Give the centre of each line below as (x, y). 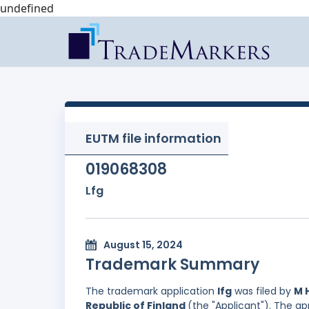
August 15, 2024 (143, 245)
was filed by (263, 291)
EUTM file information (153, 138)
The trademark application (151, 291)
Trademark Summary (172, 265)
